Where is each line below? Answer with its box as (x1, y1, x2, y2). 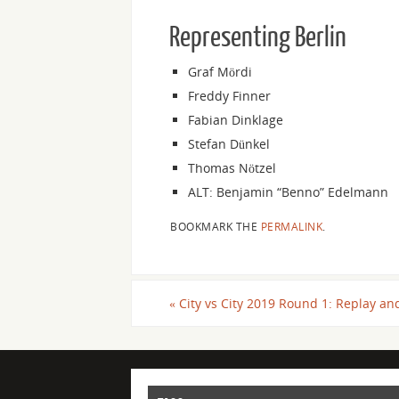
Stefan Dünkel (188, 134, 270, 152)
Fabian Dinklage (188, 110, 283, 128)
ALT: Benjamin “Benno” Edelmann (188, 183, 388, 200)
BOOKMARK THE (170, 218, 261, 233)
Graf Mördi (188, 62, 252, 80)
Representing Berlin (169, 21, 346, 53)
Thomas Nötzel (188, 159, 276, 176)
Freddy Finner (188, 86, 271, 104)
